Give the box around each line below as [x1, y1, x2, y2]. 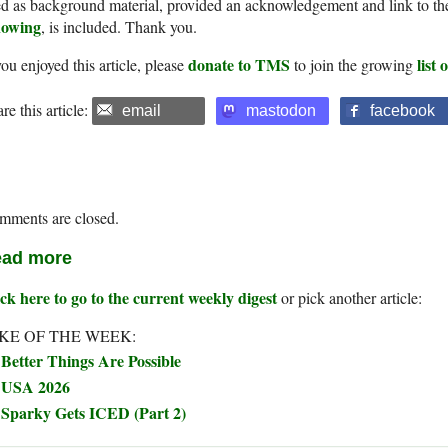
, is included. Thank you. [41, 16, 197, 38]
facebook [370, 102, 435, 120]
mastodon [246, 102, 316, 120]
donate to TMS [188, 53, 290, 77]
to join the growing [290, 54, 417, 76]
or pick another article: [277, 287, 422, 309]
